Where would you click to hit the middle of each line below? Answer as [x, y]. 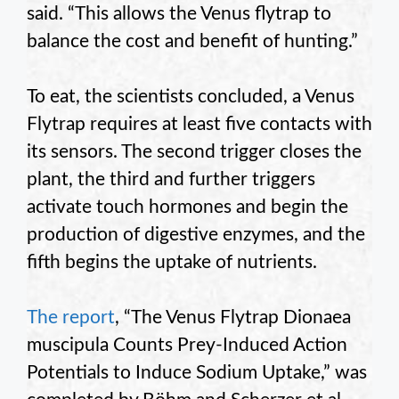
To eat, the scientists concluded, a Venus [191, 96]
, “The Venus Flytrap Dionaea [233, 318]
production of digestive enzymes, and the [196, 234]
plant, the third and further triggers [171, 179]
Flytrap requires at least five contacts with [199, 124]
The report [71, 318]
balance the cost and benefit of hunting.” [192, 41]
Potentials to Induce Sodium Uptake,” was [197, 373]
